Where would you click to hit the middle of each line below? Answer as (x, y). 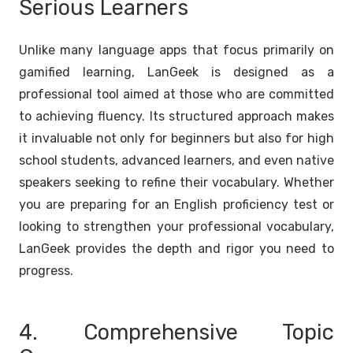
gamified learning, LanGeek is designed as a (176, 72)
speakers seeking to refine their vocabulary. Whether (176, 182)
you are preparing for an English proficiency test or (176, 204)
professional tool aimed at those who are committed (176, 94)
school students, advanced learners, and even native (176, 160)
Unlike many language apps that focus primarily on (176, 50)
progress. (46, 270)
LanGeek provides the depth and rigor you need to (176, 248)
